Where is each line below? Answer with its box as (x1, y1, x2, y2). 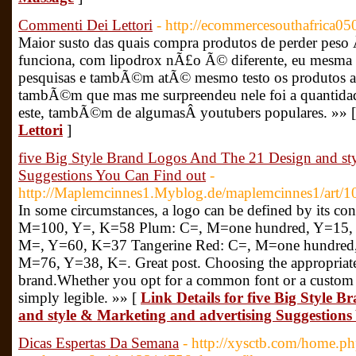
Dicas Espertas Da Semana (18, 335, 179, 351)
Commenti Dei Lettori (18, 17, 153, 33)
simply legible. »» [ (18, 289, 141, 306)
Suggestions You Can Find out (18, 167, 206, 184)
